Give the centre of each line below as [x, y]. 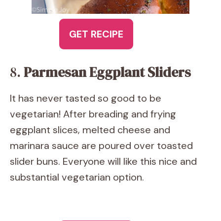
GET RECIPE [96, 34]
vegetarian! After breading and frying [93, 114]
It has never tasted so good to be [86, 98]
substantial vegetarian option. [77, 177]
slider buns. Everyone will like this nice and [103, 161]
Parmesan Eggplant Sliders [107, 72]
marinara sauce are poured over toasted [101, 146]
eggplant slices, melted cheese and [90, 130]
